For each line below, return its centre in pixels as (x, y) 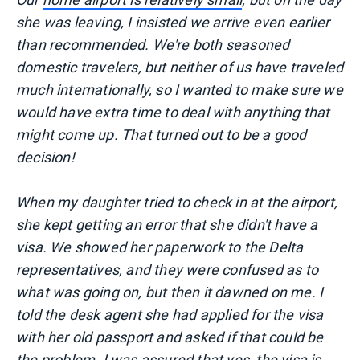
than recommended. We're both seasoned (153, 45)
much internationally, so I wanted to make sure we (180, 90)
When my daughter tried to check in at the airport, (177, 202)
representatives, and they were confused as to (168, 270)
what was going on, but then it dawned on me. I (170, 292)
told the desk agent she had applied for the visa (170, 315)
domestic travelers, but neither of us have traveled (180, 67)
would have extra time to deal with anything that (173, 112)
